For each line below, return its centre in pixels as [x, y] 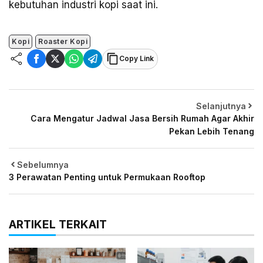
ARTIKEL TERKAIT [58, 224]
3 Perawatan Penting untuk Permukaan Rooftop [107, 177]
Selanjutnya [221, 106]
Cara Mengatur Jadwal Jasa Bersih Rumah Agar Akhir [142, 118]
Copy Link [136, 59]
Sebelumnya [43, 164]
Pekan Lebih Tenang [212, 131]
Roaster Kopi [63, 41]
